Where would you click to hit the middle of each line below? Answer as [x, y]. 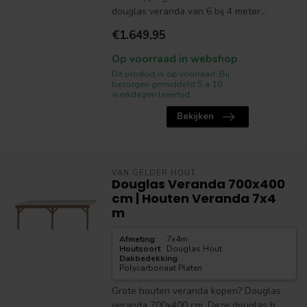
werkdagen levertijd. [151, 94]
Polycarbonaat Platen [160, 268]
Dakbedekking [148, 258]
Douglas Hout [195, 249]
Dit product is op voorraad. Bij [170, 74]
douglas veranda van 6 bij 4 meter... [189, 11]
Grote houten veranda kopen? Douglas [196, 291]
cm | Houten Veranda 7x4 [194, 198]
